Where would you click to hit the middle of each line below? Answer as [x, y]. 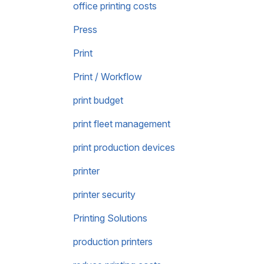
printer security [104, 194]
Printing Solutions [110, 218]
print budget [98, 100]
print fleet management [122, 124]
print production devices [124, 147]
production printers [113, 242]
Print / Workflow [108, 77]
